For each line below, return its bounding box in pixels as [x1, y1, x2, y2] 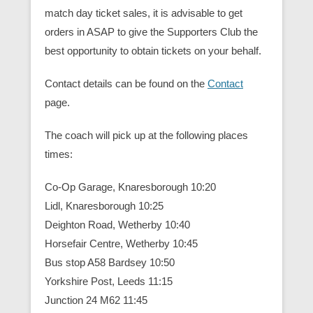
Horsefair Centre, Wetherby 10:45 [45, 237, 198, 249]
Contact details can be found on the [45, 77, 208, 89]
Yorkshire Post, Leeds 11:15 [45, 275, 173, 287]
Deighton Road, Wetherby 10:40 [45, 218, 190, 231]
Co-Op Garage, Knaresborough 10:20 [45, 180, 216, 193]
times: [45, 147, 73, 160]
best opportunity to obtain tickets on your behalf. [45, 44, 261, 57]
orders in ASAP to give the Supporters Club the [45, 25, 258, 38]
